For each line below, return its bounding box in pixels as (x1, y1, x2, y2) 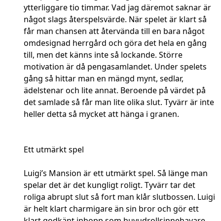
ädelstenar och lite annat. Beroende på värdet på (24, 85, 206, 96)
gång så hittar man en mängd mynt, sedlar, (24, 73, 184, 84)
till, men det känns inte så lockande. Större (24, 49, 183, 61)
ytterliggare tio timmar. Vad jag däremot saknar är (24, 2, 211, 13)
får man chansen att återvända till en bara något (24, 26, 205, 37)
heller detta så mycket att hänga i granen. (24, 109, 179, 120)
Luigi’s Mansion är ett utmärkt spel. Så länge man (24, 168, 208, 179)
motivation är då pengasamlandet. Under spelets (24, 61, 207, 73)
